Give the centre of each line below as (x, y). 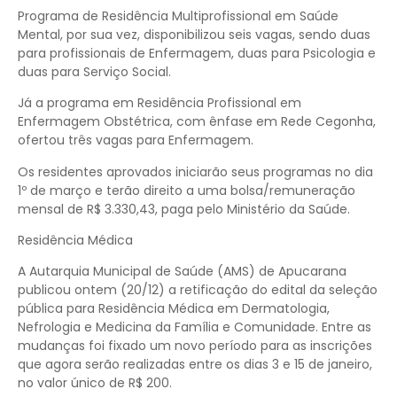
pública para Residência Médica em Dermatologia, (174, 309)
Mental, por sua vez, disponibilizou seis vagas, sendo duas (194, 34)
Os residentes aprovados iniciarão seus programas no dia (195, 171)
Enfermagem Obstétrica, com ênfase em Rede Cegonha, (197, 122)
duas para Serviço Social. (94, 71)
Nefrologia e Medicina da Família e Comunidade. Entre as (195, 327)
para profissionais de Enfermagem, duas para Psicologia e (197, 53)
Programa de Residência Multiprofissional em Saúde (178, 16)
